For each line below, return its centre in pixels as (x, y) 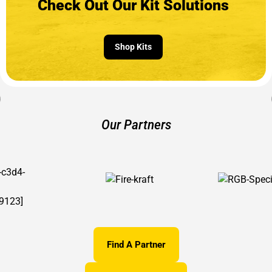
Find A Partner (136, 244)
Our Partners (136, 124)
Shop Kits (133, 46)
